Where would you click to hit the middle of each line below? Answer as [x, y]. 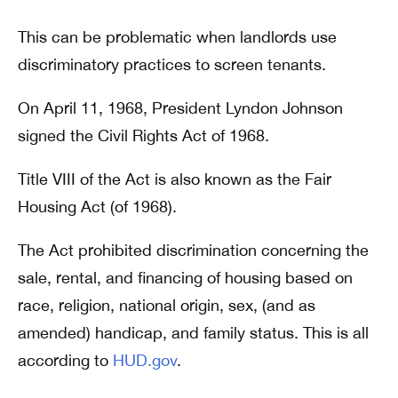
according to [65, 360]
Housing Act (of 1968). [97, 207]
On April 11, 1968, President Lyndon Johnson [180, 108]
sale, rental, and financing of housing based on [185, 278]
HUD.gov [145, 360]
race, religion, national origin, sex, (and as [167, 305]
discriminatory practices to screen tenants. [172, 64]
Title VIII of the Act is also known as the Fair [175, 179]
